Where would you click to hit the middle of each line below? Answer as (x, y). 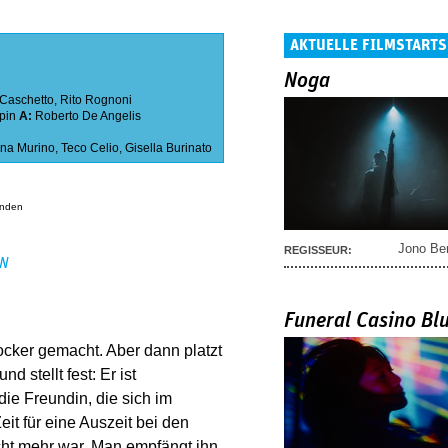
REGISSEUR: (318, 249)
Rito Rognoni (96, 100)
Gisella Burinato (168, 148)
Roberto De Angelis (88, 116)
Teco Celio (90, 148)
